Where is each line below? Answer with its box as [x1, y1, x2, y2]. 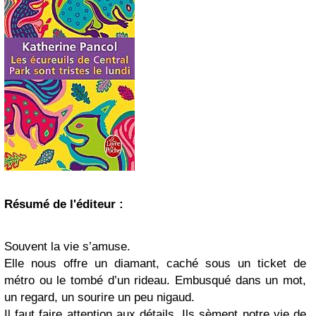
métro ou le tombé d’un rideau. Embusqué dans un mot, [4, 274, 306, 287]
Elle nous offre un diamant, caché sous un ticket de [4, 257, 306, 270]
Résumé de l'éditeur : [4, 197, 123, 211]
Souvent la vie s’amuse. [4, 240, 130, 253]
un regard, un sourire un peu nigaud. [4, 291, 195, 304]
